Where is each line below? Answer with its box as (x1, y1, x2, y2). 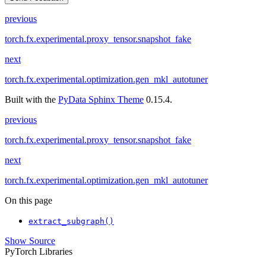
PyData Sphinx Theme (58, 94, 144, 105)
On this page (5, 195, 52, 206)
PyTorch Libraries (5, 246, 72, 257)
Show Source (5, 236, 55, 246)
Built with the (5, 94, 58, 105)
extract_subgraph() (28, 217, 114, 226)
